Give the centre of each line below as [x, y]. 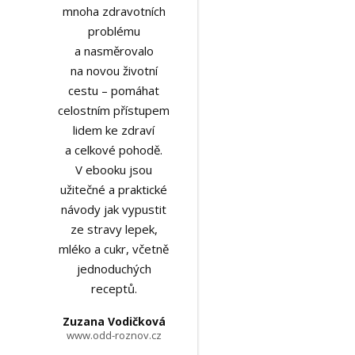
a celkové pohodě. [114, 150]
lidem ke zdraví [114, 130]
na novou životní [114, 71]
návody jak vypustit [114, 209]
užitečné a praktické [114, 189]
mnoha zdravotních [114, 11]
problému [114, 31]
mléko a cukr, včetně [114, 249]
